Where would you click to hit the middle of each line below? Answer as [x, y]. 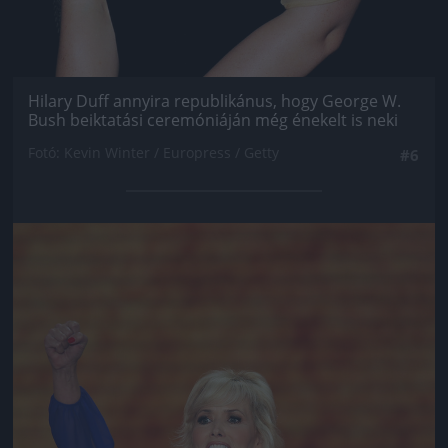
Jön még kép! [224, 251]
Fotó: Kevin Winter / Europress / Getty [153, 152]
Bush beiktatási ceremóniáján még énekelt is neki [213, 119]
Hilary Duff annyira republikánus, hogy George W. [214, 100]
